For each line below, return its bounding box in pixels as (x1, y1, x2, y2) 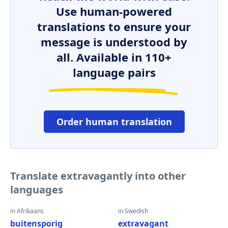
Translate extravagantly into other (10, 169, 186, 183)
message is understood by (41, 34, 187, 49)
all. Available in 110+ (56, 49, 172, 65)
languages (10, 183, 63, 196)
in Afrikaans (10, 207, 44, 215)
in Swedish (118, 207, 148, 215)
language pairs (72, 65, 156, 80)
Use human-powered (56, 4, 172, 19)
